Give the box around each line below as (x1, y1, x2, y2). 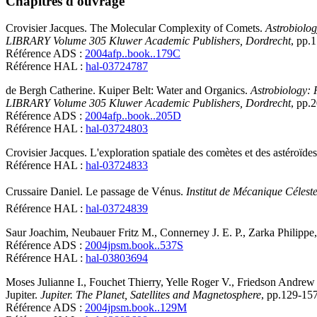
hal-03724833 (86, 159, 148, 172)
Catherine (50, 84, 93, 97)
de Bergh (6, 84, 47, 97)
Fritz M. (118, 226, 154, 239)
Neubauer (71, 226, 115, 239)
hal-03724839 (86, 202, 148, 215)
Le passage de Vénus (86, 185, 180, 198)
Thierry (128, 276, 161, 289)
